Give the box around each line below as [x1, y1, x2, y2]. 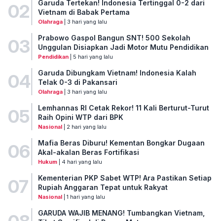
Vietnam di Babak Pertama [37, 7, 130, 16]
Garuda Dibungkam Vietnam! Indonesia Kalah [37, 68, 196, 77]
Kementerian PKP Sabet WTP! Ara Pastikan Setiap [37, 173, 212, 182]
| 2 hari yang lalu [62, 123, 107, 130]
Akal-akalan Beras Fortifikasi [37, 147, 139, 156]
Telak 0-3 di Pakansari [37, 77, 117, 86]
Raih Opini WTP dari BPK [37, 112, 123, 121]
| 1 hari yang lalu [62, 193, 105, 200]
